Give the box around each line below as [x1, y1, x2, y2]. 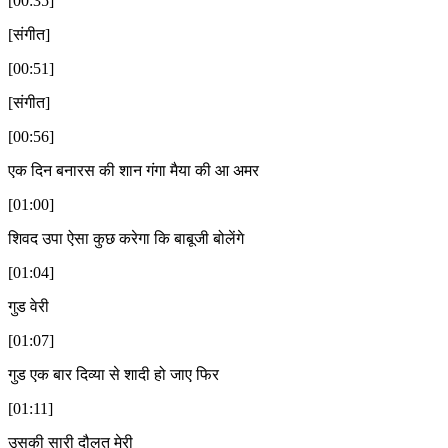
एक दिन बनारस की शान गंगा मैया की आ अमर [8, 161, 259, 179]
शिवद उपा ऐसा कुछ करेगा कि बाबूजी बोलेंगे [8, 229, 244, 247]
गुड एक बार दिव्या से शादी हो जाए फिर [8, 365, 219, 383]
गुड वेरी [8, 297, 49, 315]
